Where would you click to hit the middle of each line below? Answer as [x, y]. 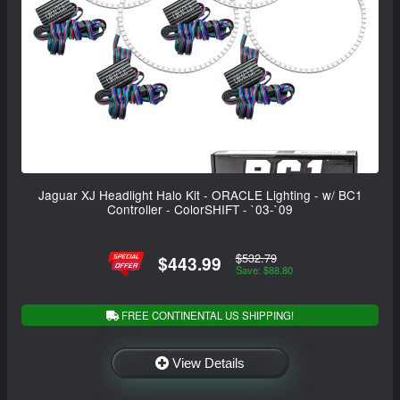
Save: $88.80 [264, 270]
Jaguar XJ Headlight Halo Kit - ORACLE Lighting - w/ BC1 [200, 194]
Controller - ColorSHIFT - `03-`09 [200, 208]
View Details [208, 362]
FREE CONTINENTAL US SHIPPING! [206, 315]
